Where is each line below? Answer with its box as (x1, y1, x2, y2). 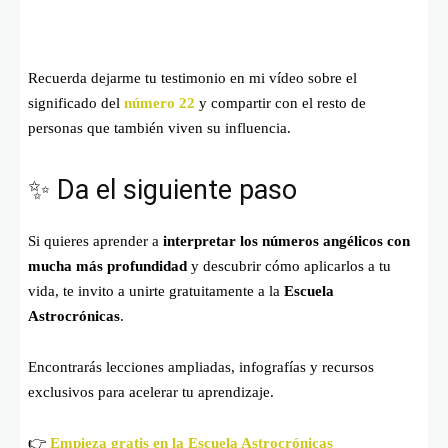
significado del (28, 94, 124, 111)
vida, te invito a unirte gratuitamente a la (28, 282, 284, 299)
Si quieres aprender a (28, 232, 163, 249)
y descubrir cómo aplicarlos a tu (187, 257, 391, 274)
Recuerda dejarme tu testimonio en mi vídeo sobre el (28, 69, 357, 86)
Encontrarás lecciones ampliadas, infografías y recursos (28, 358, 374, 375)
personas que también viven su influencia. (28, 119, 291, 136)
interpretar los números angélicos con (163, 232, 410, 249)
